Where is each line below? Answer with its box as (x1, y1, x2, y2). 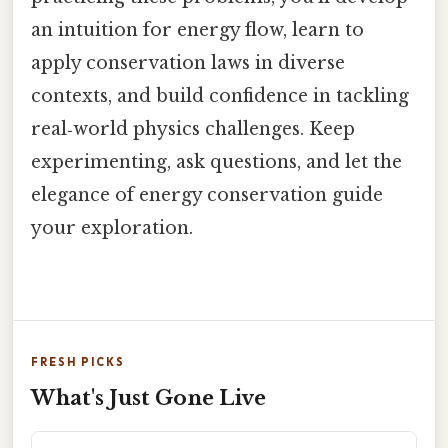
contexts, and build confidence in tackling (31, 85, 409, 108)
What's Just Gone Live (31, 385, 266, 410)
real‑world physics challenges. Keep (31, 118, 355, 141)
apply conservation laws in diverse (31, 52, 345, 75)
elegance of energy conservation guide (31, 184, 383, 207)
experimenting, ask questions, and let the (31, 151, 402, 174)
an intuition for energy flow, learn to (31, 19, 364, 42)
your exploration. (31, 217, 193, 240)
